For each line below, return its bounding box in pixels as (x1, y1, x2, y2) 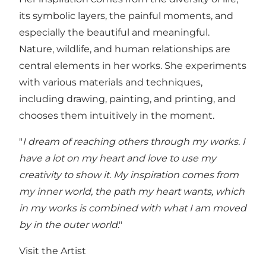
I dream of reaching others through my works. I (23, 135, 245, 147)
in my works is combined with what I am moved (19, 202, 246, 214)
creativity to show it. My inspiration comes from (19, 169, 239, 180)
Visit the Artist (19, 245, 86, 256)
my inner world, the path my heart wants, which (19, 185, 245, 197)
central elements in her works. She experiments (19, 59, 246, 71)
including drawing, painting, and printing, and (19, 93, 236, 104)
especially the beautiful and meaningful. (19, 26, 210, 38)
